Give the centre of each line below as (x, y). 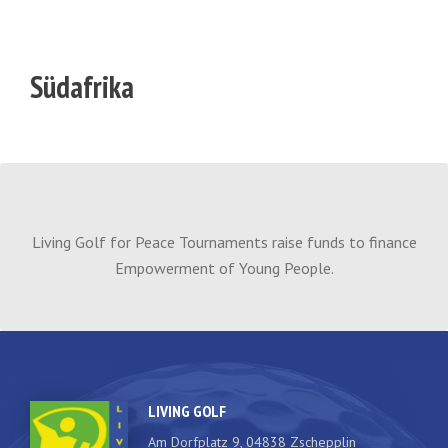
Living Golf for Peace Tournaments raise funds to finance (224, 242)
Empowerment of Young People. (224, 268)
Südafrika (82, 86)
